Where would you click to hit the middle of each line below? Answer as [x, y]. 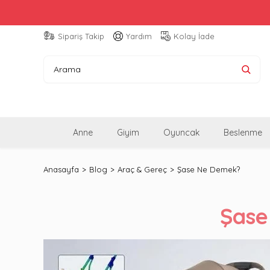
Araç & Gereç [142, 169]
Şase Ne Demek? [209, 169]
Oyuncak [181, 132]
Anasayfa [61, 169]
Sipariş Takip [81, 36]
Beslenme [243, 132]
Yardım [139, 36]
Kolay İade [194, 36]
